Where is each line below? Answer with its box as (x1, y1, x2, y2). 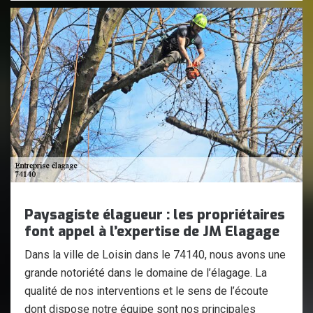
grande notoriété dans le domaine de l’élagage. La (24, 266, 267, 279)
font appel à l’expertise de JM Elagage (24, 222, 279, 241)
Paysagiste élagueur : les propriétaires (24, 205, 285, 224)
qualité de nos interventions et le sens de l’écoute (24, 284, 268, 298)
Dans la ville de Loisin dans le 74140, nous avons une (24, 248, 286, 261)
